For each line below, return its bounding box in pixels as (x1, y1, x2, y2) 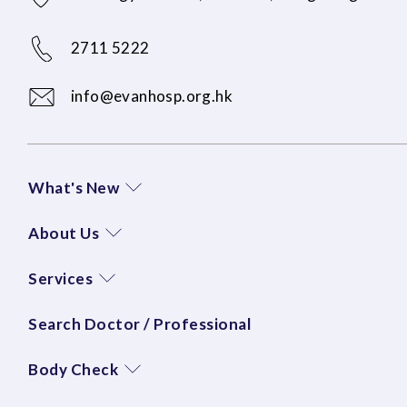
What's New (28, 177, 119, 197)
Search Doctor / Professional (28, 313, 251, 333)
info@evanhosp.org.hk (71, 85, 233, 105)
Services (28, 268, 93, 288)
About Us (28, 223, 99, 243)
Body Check (28, 359, 118, 379)
